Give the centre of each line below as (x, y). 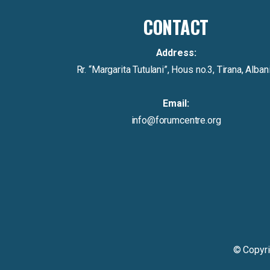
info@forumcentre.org (176, 120)
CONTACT (176, 27)
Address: (176, 53)
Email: (176, 103)
